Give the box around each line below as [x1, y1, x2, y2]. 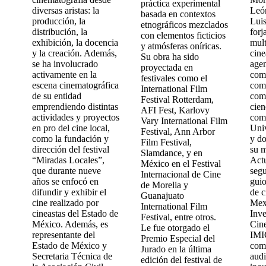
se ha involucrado [32, 59, 98, 69]
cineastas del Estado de [32, 208, 118, 218]
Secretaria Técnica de [32, 251, 112, 261]
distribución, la [32, 27, 87, 37]
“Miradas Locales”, [32, 155, 104, 165]
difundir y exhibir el [32, 187, 106, 197]
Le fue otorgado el [141, 223, 210, 233]
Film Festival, [141, 137, 192, 147]
